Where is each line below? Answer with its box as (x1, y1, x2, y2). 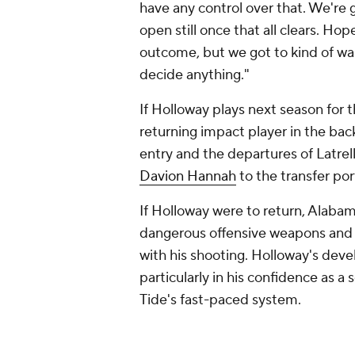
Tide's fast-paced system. (139, 291, 301, 310)
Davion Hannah (139, 167, 236, 186)
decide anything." (139, 66, 250, 85)
